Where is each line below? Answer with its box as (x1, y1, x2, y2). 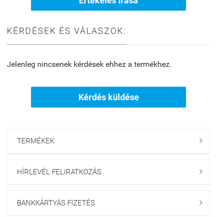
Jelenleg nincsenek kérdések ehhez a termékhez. (7, 60, 171, 69)
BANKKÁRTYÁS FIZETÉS (17, 199, 95, 208)
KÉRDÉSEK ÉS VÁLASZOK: (7, 26, 126, 36)
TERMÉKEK (17, 137, 54, 146)
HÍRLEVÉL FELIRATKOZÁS (17, 168, 101, 177)
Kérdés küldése (78, 92, 139, 103)
